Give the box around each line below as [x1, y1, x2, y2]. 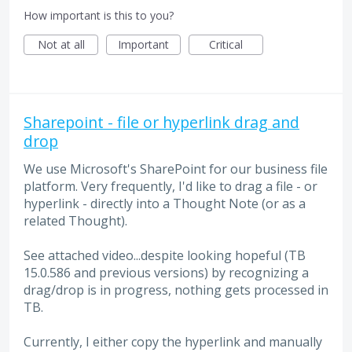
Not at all [37, 36, 85, 52]
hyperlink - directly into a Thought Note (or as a [24, 194, 306, 212]
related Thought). [24, 211, 127, 229]
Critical [209, 36, 243, 52]
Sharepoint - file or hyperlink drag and [24, 111, 299, 133]
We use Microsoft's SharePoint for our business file [24, 159, 328, 178]
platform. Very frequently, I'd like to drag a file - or [24, 177, 317, 195]
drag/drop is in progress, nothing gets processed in [24, 281, 328, 299]
